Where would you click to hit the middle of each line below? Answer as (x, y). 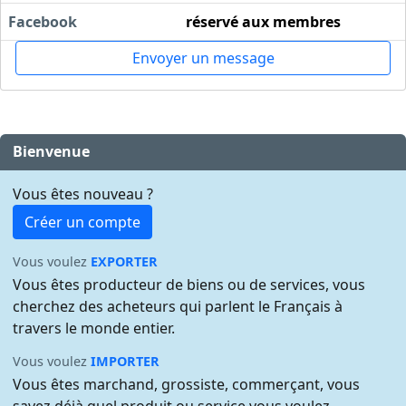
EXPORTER (125, 262)
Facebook (43, 21)
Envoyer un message (203, 58)
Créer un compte (83, 222)
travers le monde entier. (94, 328)
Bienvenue (52, 152)
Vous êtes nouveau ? (83, 194)
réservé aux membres (263, 21)
